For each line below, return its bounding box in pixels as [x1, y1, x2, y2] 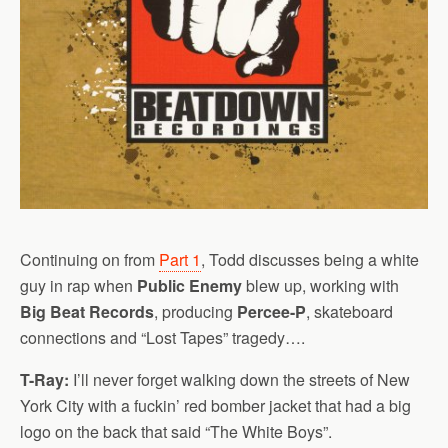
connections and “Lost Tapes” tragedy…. [20, 326, 305, 350]
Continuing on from [20, 248, 159, 272]
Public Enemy [137, 274, 242, 298]
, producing [154, 300, 237, 324]
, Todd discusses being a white [201, 248, 419, 272]
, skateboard [306, 300, 393, 324]
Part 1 [159, 248, 201, 272]
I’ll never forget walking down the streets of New [69, 368, 410, 392]
